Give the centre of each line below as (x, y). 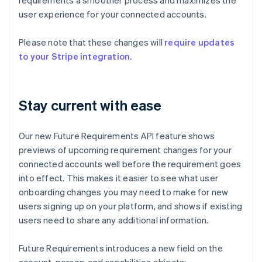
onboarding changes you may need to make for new (124, 192)
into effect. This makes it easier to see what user (119, 178)
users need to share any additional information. (114, 220)
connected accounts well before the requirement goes (130, 164)
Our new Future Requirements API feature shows (117, 136)
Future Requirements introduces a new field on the (121, 248)
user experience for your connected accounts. (113, 14)
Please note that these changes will (92, 42)
